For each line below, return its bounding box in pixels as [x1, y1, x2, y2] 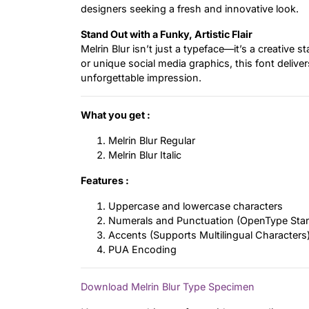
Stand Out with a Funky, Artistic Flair [81, 28, 252, 41]
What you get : [81, 109, 150, 121]
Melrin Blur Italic [108, 149, 181, 161]
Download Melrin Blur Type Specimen [81, 281, 255, 293]
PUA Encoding [108, 243, 177, 256]
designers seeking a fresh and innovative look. [81, 3, 299, 15]
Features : [81, 175, 129, 187]
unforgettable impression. [81, 72, 201, 84]
